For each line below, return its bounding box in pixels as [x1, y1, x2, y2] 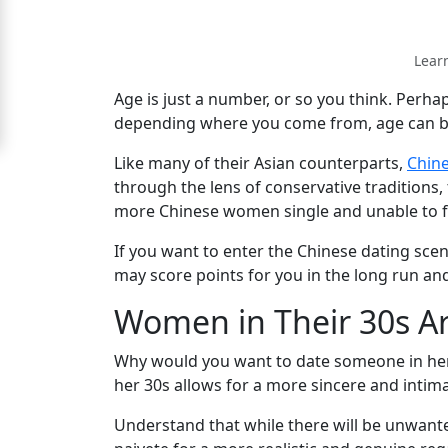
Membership [35, 213, 123, 233]
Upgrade [35, 117, 95, 137]
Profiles [35, 351, 95, 373]
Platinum [35, 181, 97, 201]
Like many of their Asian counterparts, [114, 151, 407, 174]
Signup [35, 21, 83, 41]
